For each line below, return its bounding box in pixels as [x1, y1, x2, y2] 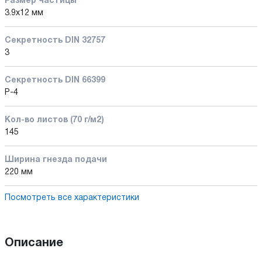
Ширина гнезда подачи [5, 156, 107, 164]
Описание [5, 237, 63, 249]
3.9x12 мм [5, 9, 43, 17]
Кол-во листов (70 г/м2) [5, 116, 104, 124]
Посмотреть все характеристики [5, 194, 139, 202]
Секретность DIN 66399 [5, 76, 105, 84]
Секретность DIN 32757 [5, 36, 105, 44]
